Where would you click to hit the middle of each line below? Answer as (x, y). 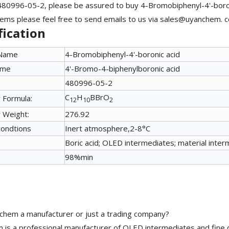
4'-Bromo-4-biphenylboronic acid (122, 69)
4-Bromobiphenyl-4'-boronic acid (122, 54)
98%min (79, 157)
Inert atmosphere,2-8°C (108, 129)
